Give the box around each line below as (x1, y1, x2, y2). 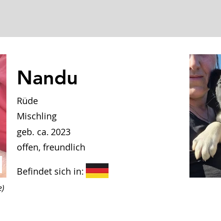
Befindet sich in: (17, 165, 84, 177)
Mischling (17, 110, 57, 122)
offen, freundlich (17, 141, 85, 153)
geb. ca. (17, 126, 49, 138)
